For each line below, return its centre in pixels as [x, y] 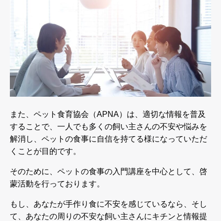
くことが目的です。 [45, 151]
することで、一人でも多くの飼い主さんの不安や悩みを [109, 127]
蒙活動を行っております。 [57, 184]
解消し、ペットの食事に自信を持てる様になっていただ [109, 139]
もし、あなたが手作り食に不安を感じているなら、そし [109, 204]
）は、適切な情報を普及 [162, 114]
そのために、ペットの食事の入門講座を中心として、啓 [109, 172]
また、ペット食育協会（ [53, 114]
